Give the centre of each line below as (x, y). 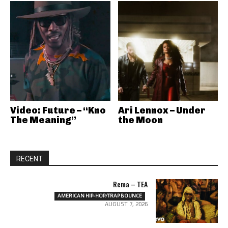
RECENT (30, 159)
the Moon (140, 120)
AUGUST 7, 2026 (126, 204)
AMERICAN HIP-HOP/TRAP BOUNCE (99, 196)
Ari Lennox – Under (162, 110)
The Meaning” (43, 120)
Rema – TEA (130, 184)
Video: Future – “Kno (58, 110)
